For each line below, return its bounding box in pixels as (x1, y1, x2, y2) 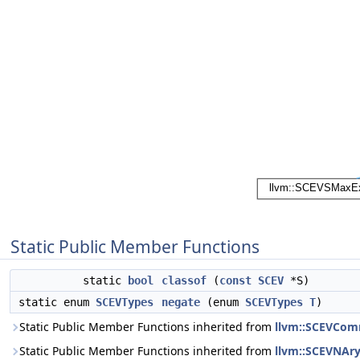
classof (162, 274, 207, 287)
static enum (18, 296, 96, 309)
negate (162, 296, 200, 309)
